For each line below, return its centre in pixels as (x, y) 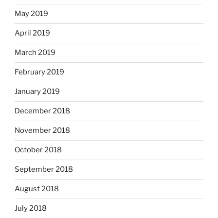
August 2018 (37, 189)
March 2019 (35, 53)
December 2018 (42, 111)
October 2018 (38, 150)
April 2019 (32, 33)
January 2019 (37, 92)
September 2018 (44, 170)
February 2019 (39, 72)
